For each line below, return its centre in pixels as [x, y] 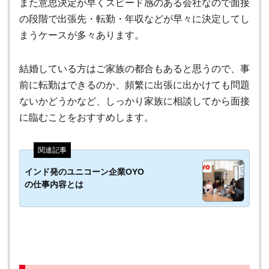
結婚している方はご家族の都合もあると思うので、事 [134, 69]
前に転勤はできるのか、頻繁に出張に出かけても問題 [134, 85]
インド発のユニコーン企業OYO [84, 172]
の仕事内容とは [54, 185]
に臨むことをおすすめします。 [86, 118]
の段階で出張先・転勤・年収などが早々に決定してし [134, 19]
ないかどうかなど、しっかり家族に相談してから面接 [134, 101]
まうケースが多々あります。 [82, 35]
